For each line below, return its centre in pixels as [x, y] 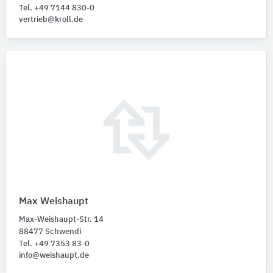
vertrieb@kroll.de [51, 20]
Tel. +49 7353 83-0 [54, 244]
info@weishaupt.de [54, 256]
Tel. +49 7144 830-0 [57, 9]
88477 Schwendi [50, 232]
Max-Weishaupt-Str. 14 [61, 220]
